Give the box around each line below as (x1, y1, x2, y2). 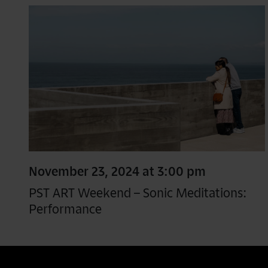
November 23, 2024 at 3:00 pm (28, 163, 206, 178)
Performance (28, 202, 102, 217)
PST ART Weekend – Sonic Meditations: (28, 185, 246, 200)
